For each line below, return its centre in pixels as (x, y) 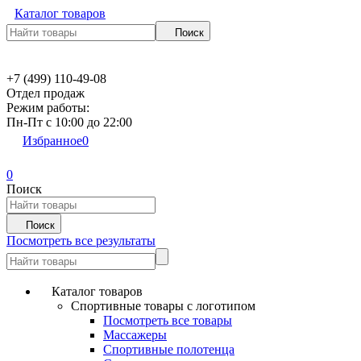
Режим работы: (48, 108)
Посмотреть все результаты (81, 241)
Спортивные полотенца (169, 349)
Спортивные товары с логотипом (163, 306)
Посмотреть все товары (168, 320)
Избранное (52, 141)
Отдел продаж (46, 93)
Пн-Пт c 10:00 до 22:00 (69, 122)
